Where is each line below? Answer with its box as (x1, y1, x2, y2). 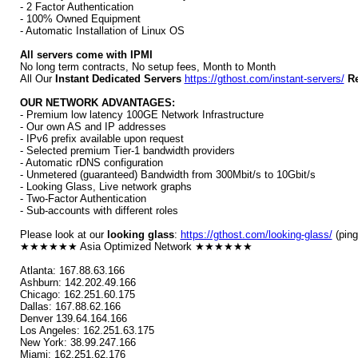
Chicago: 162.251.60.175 (19, 288, 135, 300)
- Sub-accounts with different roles (19, 205, 178, 217)
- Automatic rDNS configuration (19, 157, 163, 169)
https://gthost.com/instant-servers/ (184, 73, 344, 85)
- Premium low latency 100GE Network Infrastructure (19, 109, 264, 121)
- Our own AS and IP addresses (19, 121, 166, 133)
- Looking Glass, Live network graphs (19, 181, 192, 193)
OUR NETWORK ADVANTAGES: (19, 97, 175, 109)
